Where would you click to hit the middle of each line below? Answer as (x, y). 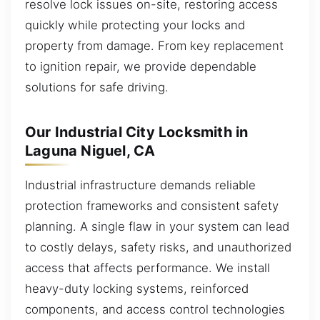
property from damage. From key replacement (154, 45)
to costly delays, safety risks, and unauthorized (158, 247)
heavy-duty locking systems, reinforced (137, 288)
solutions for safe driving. (97, 87)
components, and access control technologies (155, 309)
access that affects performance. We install (147, 267)
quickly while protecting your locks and (135, 25)
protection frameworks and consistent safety (152, 205)
